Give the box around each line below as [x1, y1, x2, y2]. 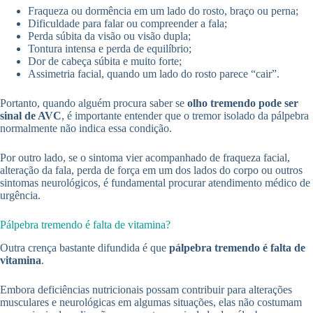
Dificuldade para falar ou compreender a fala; [28, 17, 227, 30]
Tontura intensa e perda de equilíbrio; [28, 43, 191, 55]
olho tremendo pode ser [187, 97, 298, 110]
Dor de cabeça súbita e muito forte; [28, 55, 182, 68]
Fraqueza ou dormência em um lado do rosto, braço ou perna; [28, 5, 298, 17]
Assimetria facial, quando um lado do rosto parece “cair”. [28, 68, 279, 80]
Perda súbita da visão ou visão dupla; [28, 30, 191, 43]
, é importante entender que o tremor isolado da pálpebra [61, 110, 309, 122]
